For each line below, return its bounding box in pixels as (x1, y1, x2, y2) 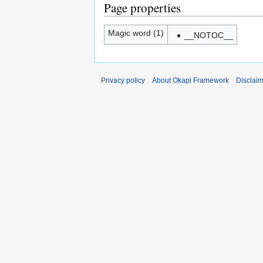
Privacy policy (101, 76, 145, 85)
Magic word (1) (107, 28, 164, 38)
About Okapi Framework (152, 76, 229, 85)
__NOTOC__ (184, 31, 233, 41)
